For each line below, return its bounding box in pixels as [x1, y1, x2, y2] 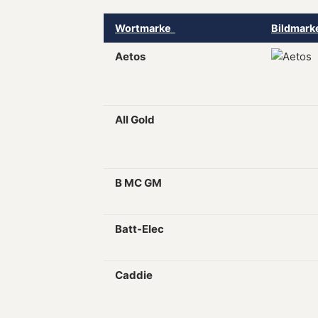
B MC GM [115, 176, 162, 190]
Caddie [115, 268, 153, 282]
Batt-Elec [115, 222, 164, 236]
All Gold [115, 113, 155, 126]
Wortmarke [115, 22, 175, 34]
